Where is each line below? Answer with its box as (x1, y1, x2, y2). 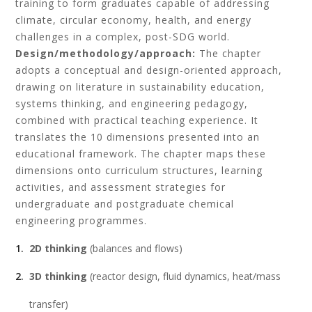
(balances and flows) (87, 242, 183, 255)
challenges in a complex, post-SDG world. (15, 30, 231, 43)
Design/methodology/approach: (15, 47, 200, 60)
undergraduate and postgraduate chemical (15, 197, 235, 210)
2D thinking (29, 242, 88, 255)
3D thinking (29, 270, 88, 283)
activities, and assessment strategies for (15, 180, 226, 194)
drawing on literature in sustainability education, (15, 80, 265, 93)
